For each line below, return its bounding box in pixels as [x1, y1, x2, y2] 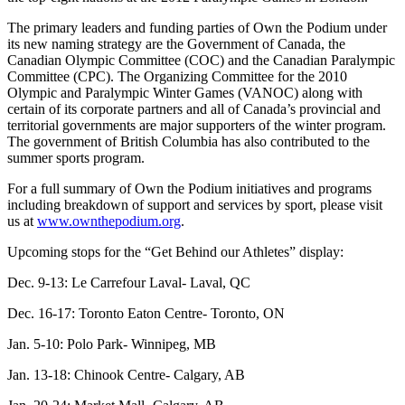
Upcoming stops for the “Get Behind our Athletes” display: [7, 244, 344, 260]
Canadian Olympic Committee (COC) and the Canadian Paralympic [7, 52, 395, 69]
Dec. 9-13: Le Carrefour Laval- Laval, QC [7, 275, 250, 291]
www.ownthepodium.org [37, 213, 181, 230]
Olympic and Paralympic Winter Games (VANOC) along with [7, 85, 363, 101]
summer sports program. [7, 150, 145, 166]
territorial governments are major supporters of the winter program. [7, 118, 386, 134]
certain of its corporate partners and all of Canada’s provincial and [7, 101, 381, 118]
